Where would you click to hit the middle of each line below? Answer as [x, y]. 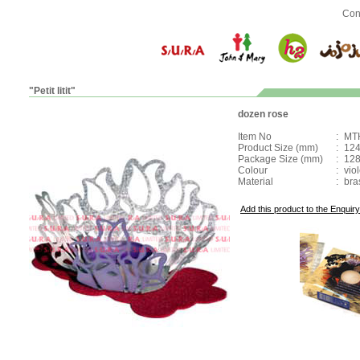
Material [256, 182]
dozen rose [263, 114]
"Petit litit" [52, 91]
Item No [255, 137]
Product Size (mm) [278, 148]
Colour [253, 170]
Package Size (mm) [280, 159]
